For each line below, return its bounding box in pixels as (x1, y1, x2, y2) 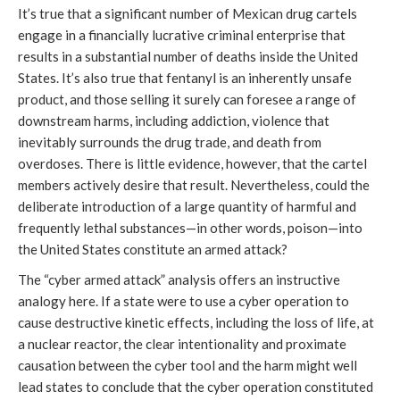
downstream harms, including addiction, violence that (18, 112, 329, 129)
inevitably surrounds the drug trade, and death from (18, 134, 321, 151)
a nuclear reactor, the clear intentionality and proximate (18, 336, 346, 353)
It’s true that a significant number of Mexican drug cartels (18, 5, 357, 22)
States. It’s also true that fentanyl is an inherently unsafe (18, 70, 352, 87)
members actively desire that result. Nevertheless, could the (18, 177, 370, 194)
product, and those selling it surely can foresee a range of (18, 91, 356, 108)
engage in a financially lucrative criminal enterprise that (18, 27, 346, 44)
